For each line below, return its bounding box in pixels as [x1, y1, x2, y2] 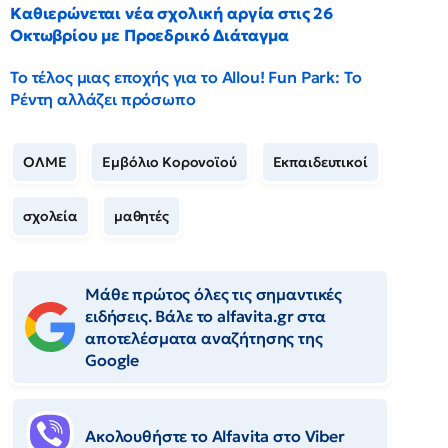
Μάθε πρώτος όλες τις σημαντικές [85, 284, 343, 304]
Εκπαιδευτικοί [272, 153, 368, 171]
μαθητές [113, 207, 169, 225]
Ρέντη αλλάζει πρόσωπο [10, 89, 196, 109]
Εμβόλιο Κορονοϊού [102, 153, 237, 171]
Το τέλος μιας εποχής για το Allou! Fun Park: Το [10, 67, 362, 87]
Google [85, 350, 140, 370]
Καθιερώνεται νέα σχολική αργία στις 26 [10, 3, 333, 23]
